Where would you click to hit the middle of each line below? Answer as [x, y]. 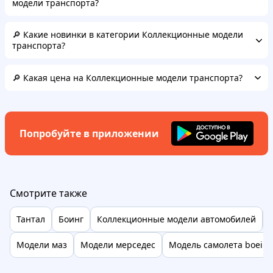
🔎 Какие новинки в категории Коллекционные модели [128, 34]
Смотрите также [48, 193]
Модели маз [42, 245]
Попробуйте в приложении [89, 133]
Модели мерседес [118, 245]
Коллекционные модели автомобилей [176, 219]
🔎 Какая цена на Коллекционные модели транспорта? [127, 77]
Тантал [31, 219]
